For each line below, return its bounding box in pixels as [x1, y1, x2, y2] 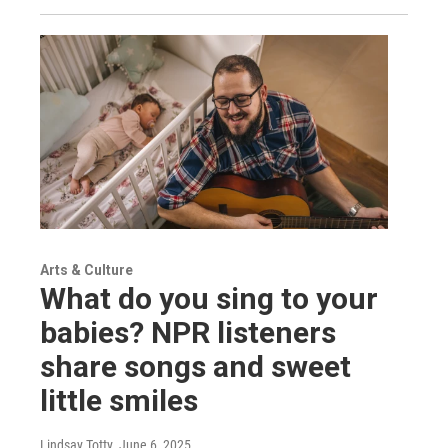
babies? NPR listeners [40, 314, 336, 350]
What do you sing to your [40, 280, 378, 316]
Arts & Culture [40, 261, 133, 278]
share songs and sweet [40, 348, 351, 384]
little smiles [40, 382, 198, 418]
